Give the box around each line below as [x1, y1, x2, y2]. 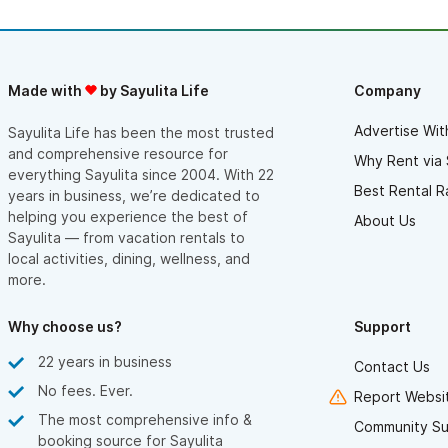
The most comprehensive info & [38, 411, 252, 429]
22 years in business [38, 353, 172, 371]
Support [354, 318, 411, 336]
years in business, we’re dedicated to [8, 187, 260, 205]
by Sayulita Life [97, 82, 209, 100]
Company [354, 82, 421, 100]
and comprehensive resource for [8, 145, 228, 163]
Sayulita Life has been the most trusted [8, 124, 274, 142]
